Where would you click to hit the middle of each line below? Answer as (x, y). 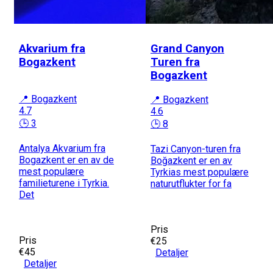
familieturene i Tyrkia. (64, 183)
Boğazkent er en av (191, 161)
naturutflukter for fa (191, 184)
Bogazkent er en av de (66, 160)
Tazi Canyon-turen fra (196, 149)
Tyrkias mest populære (200, 172)
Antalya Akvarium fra (62, 149)
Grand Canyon (187, 49)
